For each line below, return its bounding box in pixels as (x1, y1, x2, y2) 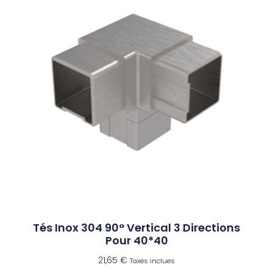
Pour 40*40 (105, 232, 168, 248)
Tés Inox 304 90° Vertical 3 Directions (33, 219, 240, 235)
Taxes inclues (130, 255, 175, 266)
